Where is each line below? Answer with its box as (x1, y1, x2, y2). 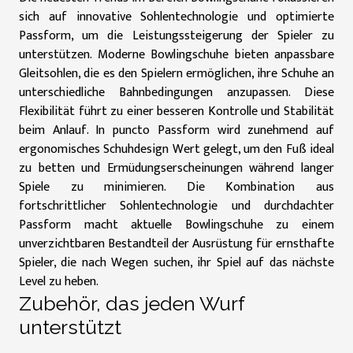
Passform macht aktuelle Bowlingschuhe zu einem (19, 214, 334, 236)
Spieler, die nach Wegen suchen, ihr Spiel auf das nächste (19, 252, 334, 273)
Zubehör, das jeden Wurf (19, 292, 244, 315)
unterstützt (19, 315, 121, 339)
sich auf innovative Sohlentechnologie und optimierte (19, 6, 334, 28)
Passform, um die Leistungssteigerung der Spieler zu (19, 25, 334, 46)
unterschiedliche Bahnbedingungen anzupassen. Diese (19, 82, 334, 103)
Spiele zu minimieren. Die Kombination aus (19, 176, 334, 198)
